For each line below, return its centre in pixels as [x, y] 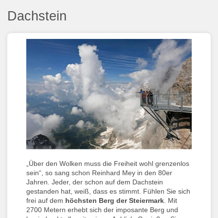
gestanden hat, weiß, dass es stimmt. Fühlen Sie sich [108, 191]
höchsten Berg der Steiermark [115, 200]
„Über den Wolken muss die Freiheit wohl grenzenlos [108, 163]
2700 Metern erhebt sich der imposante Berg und [102, 209]
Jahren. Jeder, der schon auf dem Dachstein [95, 182]
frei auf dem [46, 200]
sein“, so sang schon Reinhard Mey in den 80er [99, 173]
